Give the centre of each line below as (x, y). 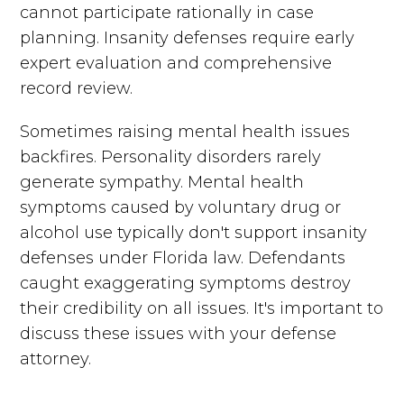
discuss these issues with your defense (179, 333)
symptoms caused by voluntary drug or (181, 207)
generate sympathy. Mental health (162, 182)
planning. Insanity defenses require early (188, 37)
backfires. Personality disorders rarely (171, 156)
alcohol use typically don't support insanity (194, 232)
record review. (79, 88)
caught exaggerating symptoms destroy (186, 283)
